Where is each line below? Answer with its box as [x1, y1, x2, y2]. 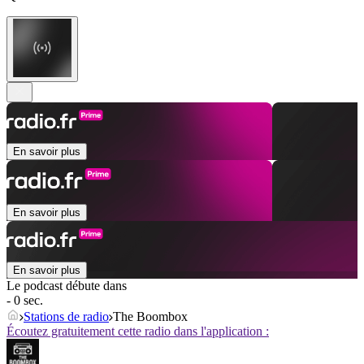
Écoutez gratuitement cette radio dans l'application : [6, 324, 269, 339]
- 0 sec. [6, 293, 43, 308]
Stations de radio [24, 310, 109, 324]
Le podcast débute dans [6, 279, 127, 293]
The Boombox [113, 310, 188, 324]
